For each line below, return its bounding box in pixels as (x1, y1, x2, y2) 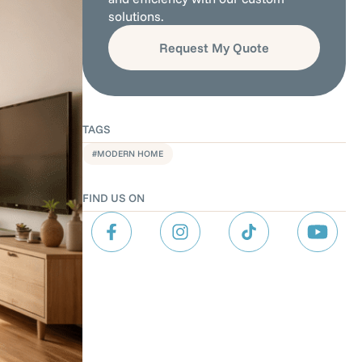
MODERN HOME (97, 148, 163, 159)
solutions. (108, 8, 164, 24)
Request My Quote (159, 40, 269, 56)
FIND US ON (82, 191, 145, 205)
